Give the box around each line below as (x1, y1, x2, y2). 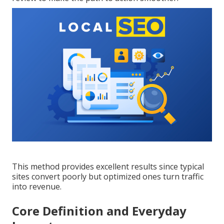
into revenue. (12, 180, 61, 192)
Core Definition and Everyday (12, 202, 186, 219)
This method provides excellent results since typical (12, 160, 204, 172)
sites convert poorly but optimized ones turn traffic (12, 170, 203, 182)
